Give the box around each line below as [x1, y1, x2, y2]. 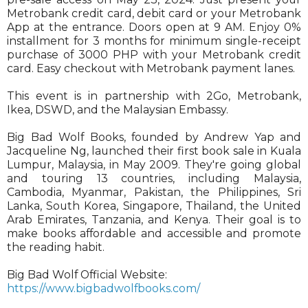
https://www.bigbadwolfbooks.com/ [7, 281, 200, 295]
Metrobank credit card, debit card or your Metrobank [7, 6, 301, 20]
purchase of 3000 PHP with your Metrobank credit [7, 47, 301, 61]
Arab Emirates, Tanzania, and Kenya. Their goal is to [7, 212, 301, 226]
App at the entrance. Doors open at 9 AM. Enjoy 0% [7, 20, 301, 34]
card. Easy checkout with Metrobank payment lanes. [7, 61, 295, 75]
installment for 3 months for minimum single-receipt [7, 34, 301, 47]
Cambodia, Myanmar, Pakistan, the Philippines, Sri [7, 185, 301, 199]
